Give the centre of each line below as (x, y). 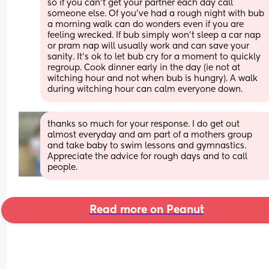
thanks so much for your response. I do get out (144, 124)
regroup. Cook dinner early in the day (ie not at (144, 68)
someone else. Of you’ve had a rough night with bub (156, 14)
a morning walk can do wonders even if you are (146, 24)
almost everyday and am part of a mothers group (150, 135)
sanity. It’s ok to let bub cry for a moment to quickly (154, 57)
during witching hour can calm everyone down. (145, 89)
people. (63, 167)
